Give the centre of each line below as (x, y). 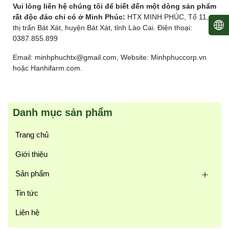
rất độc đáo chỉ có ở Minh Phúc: (69, 17)
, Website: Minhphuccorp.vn (162, 57)
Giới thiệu (31, 154)
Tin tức (27, 193)
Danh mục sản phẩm (63, 112)
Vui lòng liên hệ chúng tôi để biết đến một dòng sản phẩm (114, 6)
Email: (23, 57)
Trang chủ (32, 135)
